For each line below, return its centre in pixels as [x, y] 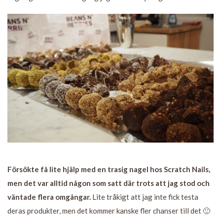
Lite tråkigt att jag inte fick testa [145, 197]
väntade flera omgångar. [49, 197]
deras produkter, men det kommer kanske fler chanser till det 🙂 [109, 211]
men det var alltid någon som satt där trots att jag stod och [109, 183]
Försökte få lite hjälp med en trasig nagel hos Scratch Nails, [109, 169]
